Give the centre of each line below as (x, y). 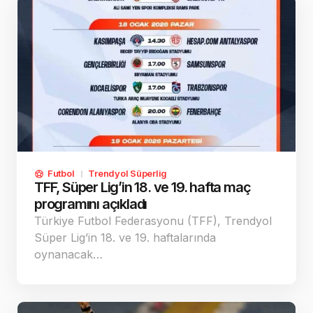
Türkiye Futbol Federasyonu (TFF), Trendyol (153, 221)
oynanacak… (68, 255)
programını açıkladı (91, 204)
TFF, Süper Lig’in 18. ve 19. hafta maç (143, 188)
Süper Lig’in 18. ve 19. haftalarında (125, 238)
